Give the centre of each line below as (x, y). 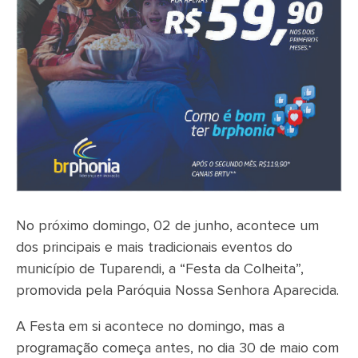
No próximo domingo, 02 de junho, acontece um (167, 227)
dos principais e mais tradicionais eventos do (154, 248)
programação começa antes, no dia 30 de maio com (177, 349)
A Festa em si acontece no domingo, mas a (150, 327)
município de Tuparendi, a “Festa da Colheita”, (160, 270)
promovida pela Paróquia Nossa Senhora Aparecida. (177, 291)
